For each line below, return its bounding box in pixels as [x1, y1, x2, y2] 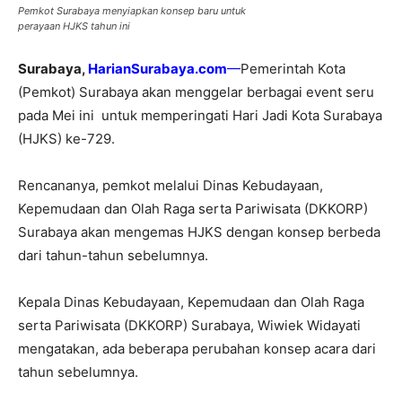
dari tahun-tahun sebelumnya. [18, 247, 208, 264]
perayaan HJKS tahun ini [18, 20, 130, 32]
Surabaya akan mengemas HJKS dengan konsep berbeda [18, 223, 380, 240]
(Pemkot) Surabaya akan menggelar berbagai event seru [18, 83, 374, 100]
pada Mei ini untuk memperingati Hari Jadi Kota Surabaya [18, 107, 382, 124]
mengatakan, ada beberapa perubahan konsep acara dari [18, 340, 376, 357]
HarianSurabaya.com [88, 60, 227, 77]
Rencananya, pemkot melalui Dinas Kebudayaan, [18, 177, 323, 194]
